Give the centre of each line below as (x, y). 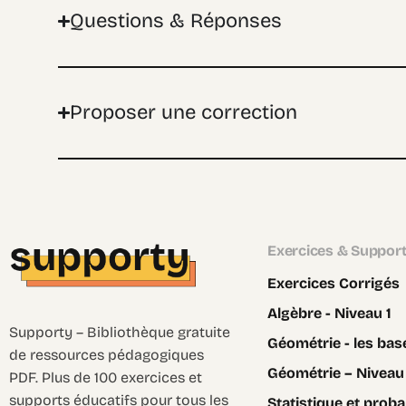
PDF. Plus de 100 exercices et (106, 377)
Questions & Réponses (176, 21)
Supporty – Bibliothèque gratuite (120, 332)
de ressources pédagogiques (106, 354)
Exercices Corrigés (333, 284)
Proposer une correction (184, 113)
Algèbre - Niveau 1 (329, 314)
